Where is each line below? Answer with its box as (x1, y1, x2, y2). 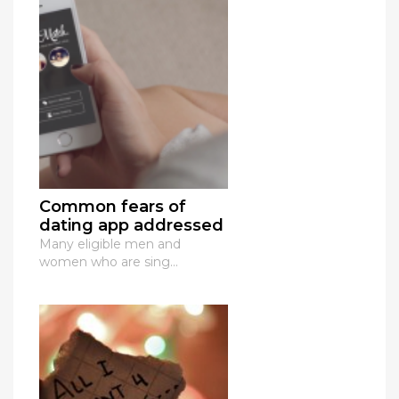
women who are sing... (39, 254, 178, 271)
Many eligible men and (39, 236, 181, 253)
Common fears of (39, 197, 186, 217)
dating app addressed (39, 216, 224, 236)
